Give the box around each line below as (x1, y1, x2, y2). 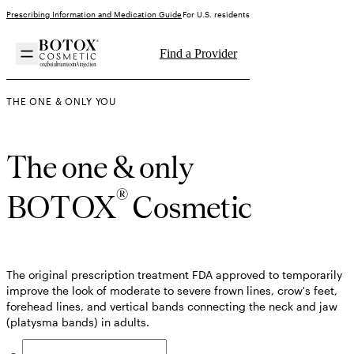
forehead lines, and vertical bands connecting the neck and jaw (6, 299, 337, 314)
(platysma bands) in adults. (6, 315, 149, 330)
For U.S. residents (183, 9, 250, 19)
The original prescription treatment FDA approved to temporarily (6, 268, 342, 282)
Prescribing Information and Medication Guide (6, 9, 182, 19)
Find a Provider (160, 47, 237, 60)
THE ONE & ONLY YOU (6, 96, 117, 107)
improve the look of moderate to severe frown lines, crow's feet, (6, 284, 337, 298)
